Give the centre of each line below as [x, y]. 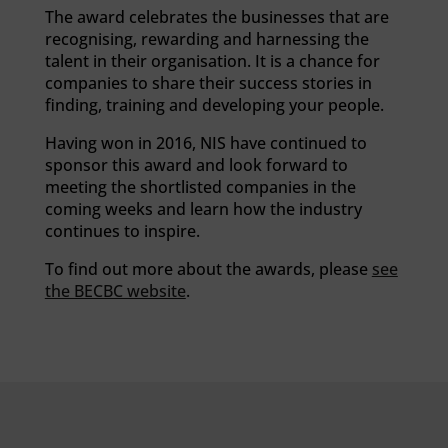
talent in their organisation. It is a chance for [212, 61]
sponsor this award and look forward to [196, 165]
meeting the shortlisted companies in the [200, 187]
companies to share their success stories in [208, 83]
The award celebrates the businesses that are [216, 17]
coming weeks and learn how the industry [203, 209]
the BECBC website [115, 291]
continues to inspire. [122, 231]
